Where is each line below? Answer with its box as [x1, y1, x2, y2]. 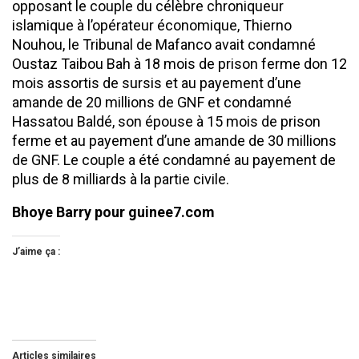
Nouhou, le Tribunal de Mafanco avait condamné [12, 35, 316, 53]
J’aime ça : [12, 245, 60, 257]
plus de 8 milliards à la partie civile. [12, 170, 229, 188]
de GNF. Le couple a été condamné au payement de [12, 151, 336, 168]
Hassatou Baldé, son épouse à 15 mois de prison [12, 112, 321, 130]
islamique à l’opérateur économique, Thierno [12, 16, 292, 34]
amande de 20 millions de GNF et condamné [12, 93, 292, 111]
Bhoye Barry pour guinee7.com [12, 203, 215, 220]
